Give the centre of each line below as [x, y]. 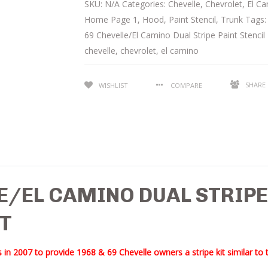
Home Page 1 [111, 19]
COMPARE [187, 85]
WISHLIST [114, 85]
